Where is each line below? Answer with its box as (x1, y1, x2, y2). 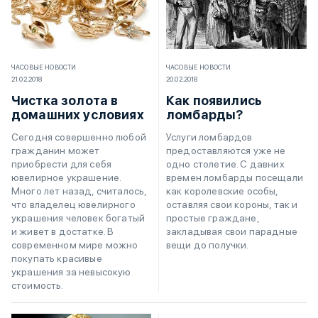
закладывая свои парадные (166, 226, 297, 238)
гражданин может (11, 144, 100, 156)
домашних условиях (11, 106, 144, 122)
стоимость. (11, 279, 64, 291)
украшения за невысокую (11, 265, 131, 278)
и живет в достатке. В (11, 225, 114, 237)
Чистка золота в (11, 92, 119, 108)
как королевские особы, (166, 185, 278, 197)
